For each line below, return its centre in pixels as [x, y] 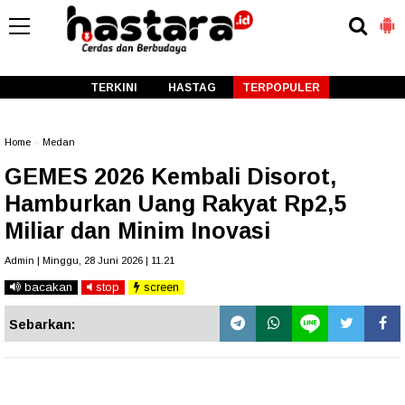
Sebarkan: [42, 324]
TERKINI [113, 88]
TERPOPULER [281, 88]
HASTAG [192, 88]
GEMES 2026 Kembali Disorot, [170, 176]
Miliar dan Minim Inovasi [137, 231]
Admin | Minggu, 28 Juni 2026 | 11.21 [89, 260]
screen [160, 287]
